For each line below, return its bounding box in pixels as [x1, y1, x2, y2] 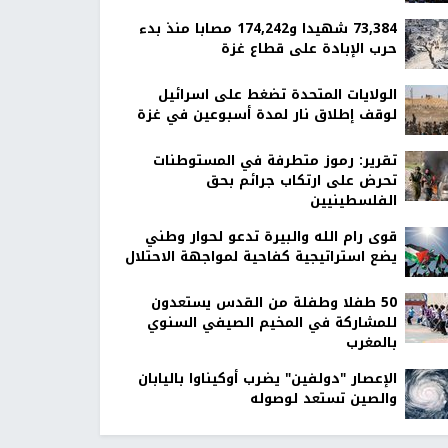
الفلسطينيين [309, 188, 397, 214]
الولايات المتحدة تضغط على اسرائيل [157, 82, 397, 108]
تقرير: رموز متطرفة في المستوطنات [152, 148, 397, 174]
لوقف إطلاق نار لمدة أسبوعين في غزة [136, 102, 397, 128]
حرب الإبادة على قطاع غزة [220, 36, 397, 62]
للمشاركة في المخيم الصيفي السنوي [146, 310, 397, 336]
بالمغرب [345, 330, 397, 356]
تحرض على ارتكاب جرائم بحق [205, 168, 397, 194]
